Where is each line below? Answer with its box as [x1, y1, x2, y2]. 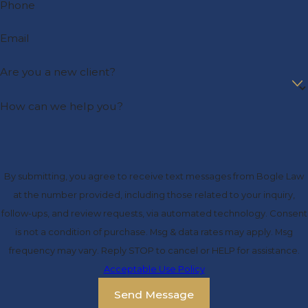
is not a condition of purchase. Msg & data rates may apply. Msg [15, 226, 293, 238]
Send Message [114, 287, 194, 301]
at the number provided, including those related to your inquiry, [13, 189, 295, 201]
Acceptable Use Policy [103, 263, 205, 275]
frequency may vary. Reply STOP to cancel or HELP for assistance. [8, 245, 300, 256]
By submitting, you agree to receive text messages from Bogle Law [4, 170, 304, 182]
